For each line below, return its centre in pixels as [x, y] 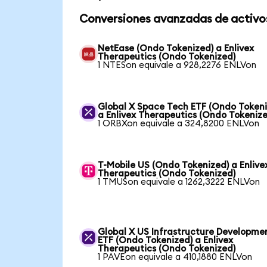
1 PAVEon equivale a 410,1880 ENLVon [175, 257]
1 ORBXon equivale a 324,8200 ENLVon [179, 123]
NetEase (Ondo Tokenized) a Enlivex [176, 48]
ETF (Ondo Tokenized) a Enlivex [166, 240]
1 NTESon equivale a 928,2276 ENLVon [177, 65]
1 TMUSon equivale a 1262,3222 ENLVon [179, 182]
